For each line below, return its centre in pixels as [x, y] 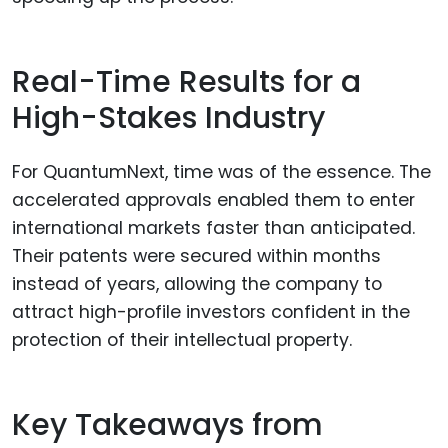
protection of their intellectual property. [182, 340]
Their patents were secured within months [196, 256]
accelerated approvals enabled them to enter [213, 200]
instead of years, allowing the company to [197, 284]
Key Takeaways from [167, 424]
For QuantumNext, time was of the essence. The [221, 172]
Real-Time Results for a [186, 81]
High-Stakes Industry [168, 117]
